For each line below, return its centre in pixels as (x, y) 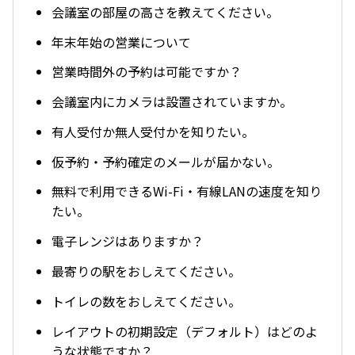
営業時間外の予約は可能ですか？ (147, 72)
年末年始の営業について (121, 42)
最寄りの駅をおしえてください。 (146, 271)
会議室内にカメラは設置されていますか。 (172, 102)
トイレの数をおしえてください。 (146, 301)
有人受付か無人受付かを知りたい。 (153, 131)
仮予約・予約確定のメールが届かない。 (166, 161)
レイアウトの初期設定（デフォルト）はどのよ (185, 331)
